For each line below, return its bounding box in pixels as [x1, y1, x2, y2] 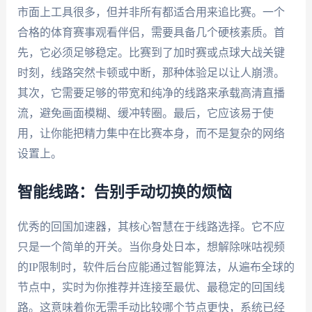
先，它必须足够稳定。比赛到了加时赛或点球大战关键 [17, 47, 285, 59]
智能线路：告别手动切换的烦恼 [17, 184, 232, 200]
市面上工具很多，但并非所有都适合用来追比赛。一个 [17, 6, 285, 19]
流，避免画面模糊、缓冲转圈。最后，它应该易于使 [17, 107, 274, 120]
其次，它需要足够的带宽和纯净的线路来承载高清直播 [17, 87, 285, 100]
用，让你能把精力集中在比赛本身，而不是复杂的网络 [17, 127, 285, 140]
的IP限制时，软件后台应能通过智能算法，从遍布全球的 [17, 260, 295, 273]
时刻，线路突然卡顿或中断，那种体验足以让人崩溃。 [17, 67, 285, 79]
